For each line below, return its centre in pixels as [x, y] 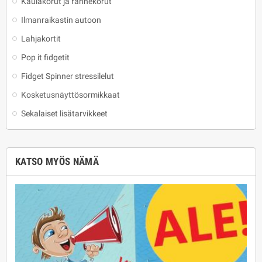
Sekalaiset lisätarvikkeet [64, 113]
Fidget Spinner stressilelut [68, 76]
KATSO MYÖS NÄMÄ [57, 161]
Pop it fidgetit [45, 57]
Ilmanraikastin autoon [61, 20]
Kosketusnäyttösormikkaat [70, 95]
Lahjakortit [41, 39]
